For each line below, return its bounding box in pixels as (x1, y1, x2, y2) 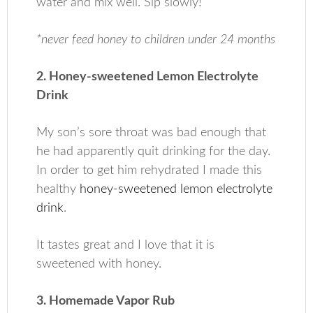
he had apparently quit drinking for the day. (36, 145, 271, 158)
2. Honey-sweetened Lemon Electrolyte (36, 71, 259, 83)
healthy (36, 183, 80, 196)
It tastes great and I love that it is (36, 239, 215, 252)
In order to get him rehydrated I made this (36, 164, 263, 177)
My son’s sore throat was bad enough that (36, 126, 267, 139)
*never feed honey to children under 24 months (36, 34, 276, 46)
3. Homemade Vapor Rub (36, 295, 175, 307)
